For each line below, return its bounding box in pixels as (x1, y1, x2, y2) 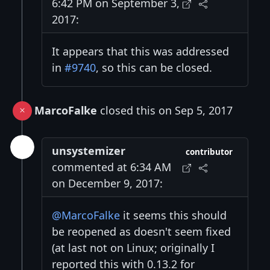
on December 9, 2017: (52, 176, 163, 191)
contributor (186, 146, 233, 158)
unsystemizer (52, 143, 125, 159)
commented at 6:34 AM (52, 160, 171, 175)
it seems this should (120, 208, 227, 223)
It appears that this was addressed (52, 44, 229, 59)
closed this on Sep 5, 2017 (97, 103, 233, 118)
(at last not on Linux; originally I (52, 240, 215, 256)
